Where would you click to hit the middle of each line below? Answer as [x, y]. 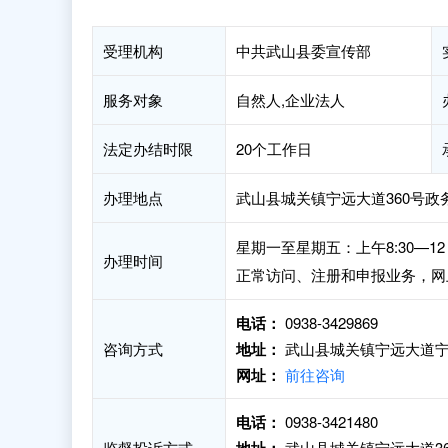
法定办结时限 [148, 148]
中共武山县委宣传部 [303, 50]
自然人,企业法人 [290, 99]
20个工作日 [274, 148]
